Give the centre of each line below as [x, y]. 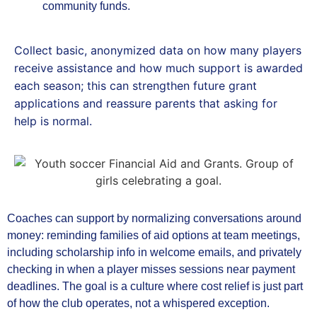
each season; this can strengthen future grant [136, 86]
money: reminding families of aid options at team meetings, [154, 235]
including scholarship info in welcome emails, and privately [154, 252]
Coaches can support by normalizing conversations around [154, 218]
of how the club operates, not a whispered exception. [138, 303]
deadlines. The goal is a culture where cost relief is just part [155, 286]
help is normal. [53, 121]
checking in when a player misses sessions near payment [151, 269]
